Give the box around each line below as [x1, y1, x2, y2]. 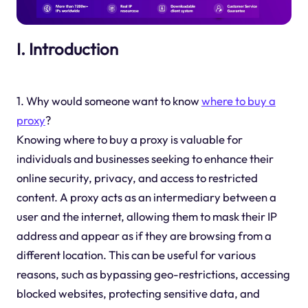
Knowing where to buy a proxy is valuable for [16, 132, 243, 147]
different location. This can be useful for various [16, 247, 256, 263]
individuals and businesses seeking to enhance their [16, 151, 274, 166]
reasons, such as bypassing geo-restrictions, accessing [16, 267, 290, 282]
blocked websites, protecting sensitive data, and [16, 286, 260, 301]
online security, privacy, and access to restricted [16, 170, 258, 186]
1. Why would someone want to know [16, 93, 201, 109]
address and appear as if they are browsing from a [16, 228, 272, 243]
